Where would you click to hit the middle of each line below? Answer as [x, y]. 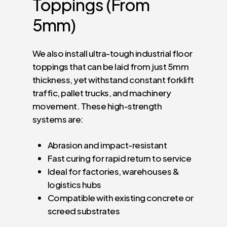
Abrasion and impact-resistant [107, 145]
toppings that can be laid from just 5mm [111, 66]
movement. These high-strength [97, 106]
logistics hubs [74, 185]
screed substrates [84, 211]
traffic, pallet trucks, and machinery [102, 92]
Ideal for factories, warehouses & [113, 172]
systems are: [58, 119]
